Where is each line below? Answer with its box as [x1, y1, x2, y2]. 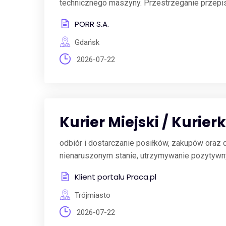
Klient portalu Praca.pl [74, 172, 156, 182]
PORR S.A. [74, 19, 109, 29]
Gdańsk [74, 38, 99, 47]
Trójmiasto [74, 191, 110, 200]
